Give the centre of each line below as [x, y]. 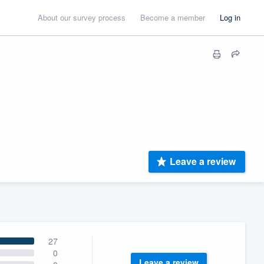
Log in [230, 17]
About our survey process [82, 17]
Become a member [173, 17]
